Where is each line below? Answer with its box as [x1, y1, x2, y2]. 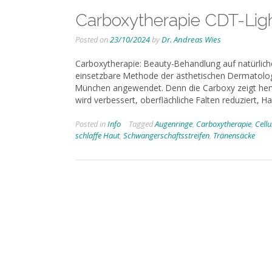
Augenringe [155, 118, 192, 130]
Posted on [75, 33, 110, 45]
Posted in [75, 118, 107, 130]
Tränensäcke [213, 130, 255, 141]
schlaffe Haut [75, 130, 120, 141]
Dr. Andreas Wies [161, 33, 221, 45]
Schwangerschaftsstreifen [123, 130, 209, 141]
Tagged [129, 118, 155, 130]
